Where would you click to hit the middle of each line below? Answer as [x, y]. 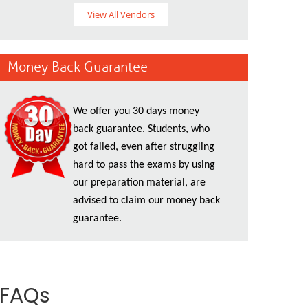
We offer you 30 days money [136, 111]
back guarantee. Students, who [141, 129]
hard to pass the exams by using [144, 165]
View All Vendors [121, 14]
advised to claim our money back [146, 201]
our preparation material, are [139, 183]
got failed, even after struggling [144, 147]
